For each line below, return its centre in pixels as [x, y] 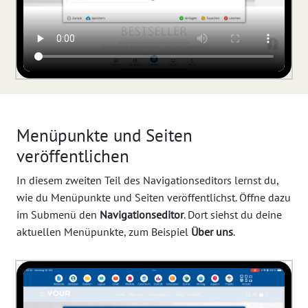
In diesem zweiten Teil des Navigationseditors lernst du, [147, 180]
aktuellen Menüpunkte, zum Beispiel [104, 232]
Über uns [212, 232]
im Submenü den [58, 215]
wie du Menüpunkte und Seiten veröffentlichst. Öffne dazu [154, 198]
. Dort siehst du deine [233, 215]
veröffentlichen [73, 156]
